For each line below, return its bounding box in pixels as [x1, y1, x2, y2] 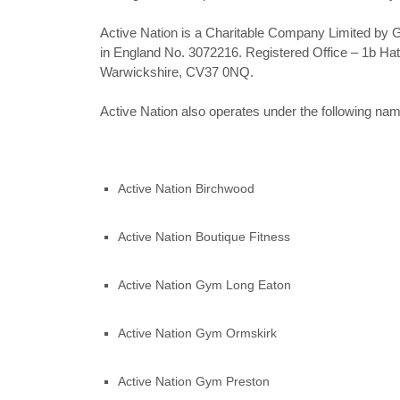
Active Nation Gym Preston [118, 374, 270, 388]
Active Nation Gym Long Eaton [118, 278, 291, 292]
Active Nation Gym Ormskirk [118, 326, 277, 340]
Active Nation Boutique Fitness [118, 229, 290, 244]
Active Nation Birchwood [118, 181, 254, 196]
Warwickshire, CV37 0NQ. [100, 64, 254, 79]
